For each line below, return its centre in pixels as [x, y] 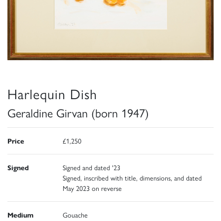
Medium [20, 215]
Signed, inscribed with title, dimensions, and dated [132, 178]
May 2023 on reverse [92, 188]
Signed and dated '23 [92, 167]
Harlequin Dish [52, 93]
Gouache [75, 215]
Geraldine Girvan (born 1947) [78, 113]
